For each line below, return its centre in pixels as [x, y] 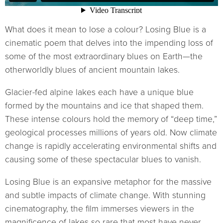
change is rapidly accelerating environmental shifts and [111, 146]
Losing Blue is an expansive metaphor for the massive [108, 182]
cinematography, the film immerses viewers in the [100, 209]
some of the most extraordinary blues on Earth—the [104, 57]
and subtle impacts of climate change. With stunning [105, 195]
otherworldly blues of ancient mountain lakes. [92, 70]
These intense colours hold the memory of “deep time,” [111, 119]
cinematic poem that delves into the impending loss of [109, 43]
